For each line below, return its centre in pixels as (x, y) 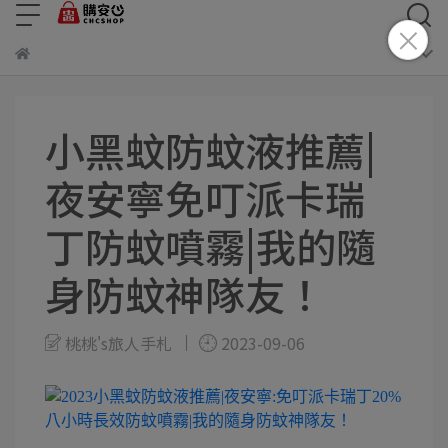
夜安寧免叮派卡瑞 (205, 198)
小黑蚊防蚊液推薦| (210, 150)
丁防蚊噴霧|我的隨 (210, 246)
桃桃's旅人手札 (119, 342)
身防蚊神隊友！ (185, 294)
